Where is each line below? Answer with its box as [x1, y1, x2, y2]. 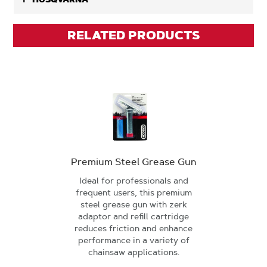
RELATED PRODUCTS [67, 27, 200, 43]
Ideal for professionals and [79, 175, 188, 186]
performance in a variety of [77, 235, 190, 246]
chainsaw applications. [88, 247, 179, 257]
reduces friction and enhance [74, 223, 193, 234]
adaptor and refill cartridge [78, 211, 189, 222]
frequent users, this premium [75, 187, 192, 198]
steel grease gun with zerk [80, 199, 187, 210]
